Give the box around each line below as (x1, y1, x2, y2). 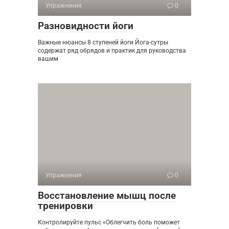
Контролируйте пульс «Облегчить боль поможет (38, 219, 180, 226)
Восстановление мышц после (38, 190, 176, 201)
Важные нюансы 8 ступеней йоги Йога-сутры (38, 39, 168, 46)
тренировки (38, 200, 93, 212)
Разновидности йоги (38, 20, 133, 32)
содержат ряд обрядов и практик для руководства (38, 47, 186, 54)
